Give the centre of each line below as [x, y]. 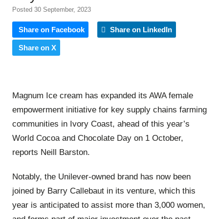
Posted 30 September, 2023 [52, 10]
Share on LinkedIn [140, 30]
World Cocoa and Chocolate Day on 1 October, [98, 138]
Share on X [37, 48]
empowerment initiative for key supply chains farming [109, 110]
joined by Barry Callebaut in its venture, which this [104, 191]
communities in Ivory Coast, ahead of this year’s [101, 124]
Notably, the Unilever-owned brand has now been [101, 176]
